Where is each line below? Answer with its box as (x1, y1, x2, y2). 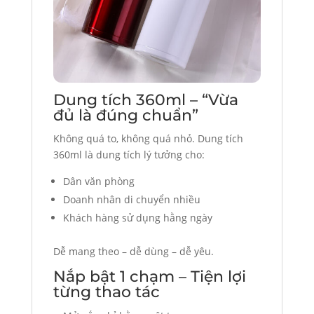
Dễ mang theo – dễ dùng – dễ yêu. (53, 245, 214, 259)
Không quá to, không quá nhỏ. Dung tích (53, 132, 243, 146)
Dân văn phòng (62, 175, 135, 189)
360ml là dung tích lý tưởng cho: (53, 148, 205, 162)
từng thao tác (53, 282, 160, 302)
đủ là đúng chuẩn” (53, 106, 198, 125)
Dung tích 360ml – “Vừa (53, 90, 238, 110)
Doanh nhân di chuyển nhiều (62, 193, 200, 207)
